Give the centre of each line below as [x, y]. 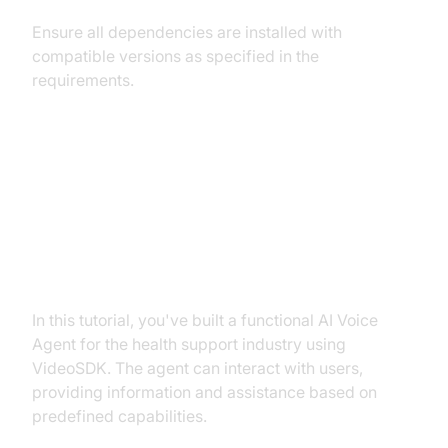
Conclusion [94, 187]
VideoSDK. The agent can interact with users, [197, 367]
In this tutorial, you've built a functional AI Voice [205, 319]
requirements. [83, 79]
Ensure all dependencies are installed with [187, 31]
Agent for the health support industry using [189, 343]
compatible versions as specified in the [175, 55]
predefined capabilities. [119, 415]
